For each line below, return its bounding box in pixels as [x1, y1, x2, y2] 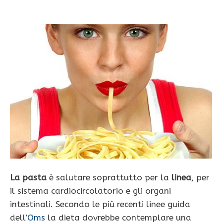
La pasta [10, 172, 47, 183]
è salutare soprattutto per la [47, 172, 169, 183]
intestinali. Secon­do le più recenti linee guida [10, 199, 190, 210]
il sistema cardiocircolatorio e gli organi [10, 186, 171, 196]
